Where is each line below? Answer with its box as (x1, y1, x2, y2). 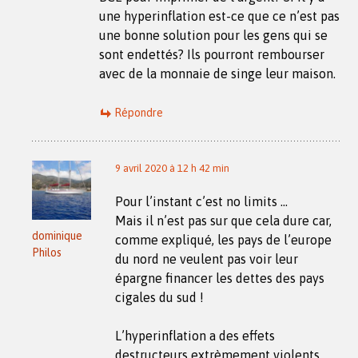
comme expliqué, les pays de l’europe (115, 232, 332, 247)
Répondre (114, 105, 163, 119)
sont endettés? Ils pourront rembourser (99, 46, 324, 62)
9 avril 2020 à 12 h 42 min (115, 161, 229, 174)
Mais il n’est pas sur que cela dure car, (115, 213, 332, 228)
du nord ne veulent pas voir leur (115, 251, 298, 266)
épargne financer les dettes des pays (115, 270, 324, 285)
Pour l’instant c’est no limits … (115, 193, 288, 209)
